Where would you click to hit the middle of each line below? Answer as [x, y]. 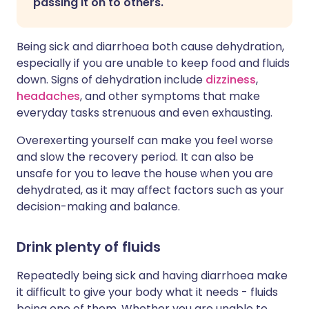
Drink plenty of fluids [89, 247]
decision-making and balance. [98, 207]
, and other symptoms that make [170, 96]
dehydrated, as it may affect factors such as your [150, 190]
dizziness [231, 80]
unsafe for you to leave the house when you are [145, 173]
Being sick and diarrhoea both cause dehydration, [150, 47]
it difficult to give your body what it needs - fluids [147, 292]
